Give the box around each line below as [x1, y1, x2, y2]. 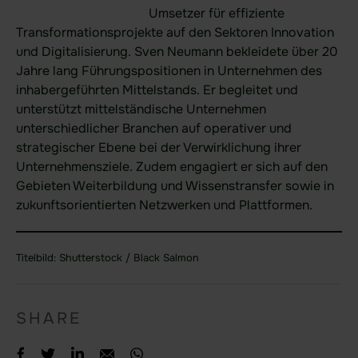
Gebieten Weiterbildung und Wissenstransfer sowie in [16, 177, 334, 194]
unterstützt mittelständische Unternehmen [16, 101, 266, 117]
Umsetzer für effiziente [149, 5, 284, 22]
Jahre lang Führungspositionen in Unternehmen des [16, 62, 322, 79]
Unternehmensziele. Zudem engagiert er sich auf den [16, 158, 328, 175]
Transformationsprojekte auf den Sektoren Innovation [16, 24, 334, 41]
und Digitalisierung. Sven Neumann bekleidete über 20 [16, 43, 338, 60]
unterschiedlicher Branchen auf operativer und [16, 120, 292, 137]
